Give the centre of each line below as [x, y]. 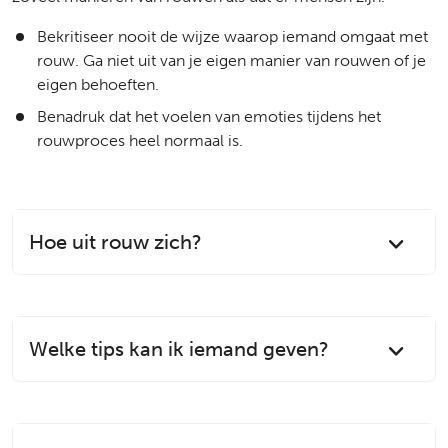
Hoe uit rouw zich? [115, 242]
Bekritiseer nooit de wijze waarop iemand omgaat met [232, 36]
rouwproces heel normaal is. [140, 140]
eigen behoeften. [98, 84]
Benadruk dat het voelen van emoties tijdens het [209, 116]
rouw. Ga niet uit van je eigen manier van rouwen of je [231, 60]
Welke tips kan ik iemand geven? [179, 349]
